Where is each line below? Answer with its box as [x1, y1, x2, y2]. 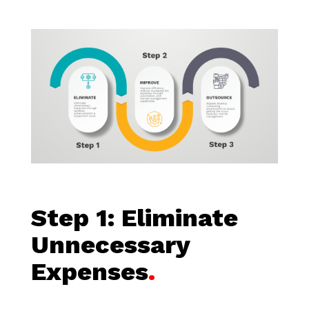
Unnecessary [30, 230, 190, 260]
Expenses [30, 257, 148, 287]
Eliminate [121, 203, 238, 233]
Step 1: [30, 203, 114, 233]
